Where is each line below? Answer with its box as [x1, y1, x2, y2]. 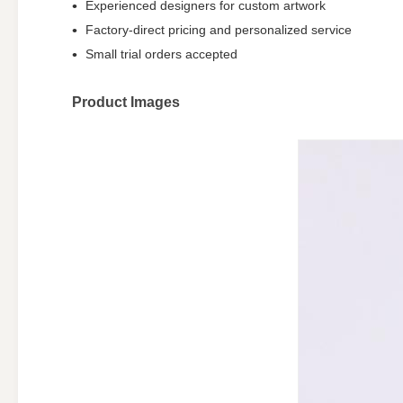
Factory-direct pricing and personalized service [85, 22, 352, 37]
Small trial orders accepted [85, 47, 237, 61]
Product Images [72, 94, 180, 110]
